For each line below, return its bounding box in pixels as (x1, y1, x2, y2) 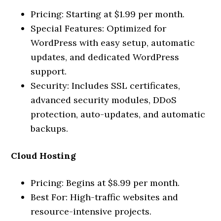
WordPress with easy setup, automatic (31, 37, 195, 48)
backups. (31, 123, 69, 134)
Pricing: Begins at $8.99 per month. (31, 177, 180, 188)
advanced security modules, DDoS (31, 94, 177, 106)
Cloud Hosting (11, 150, 76, 161)
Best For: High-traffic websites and (31, 191, 179, 203)
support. (31, 66, 67, 77)
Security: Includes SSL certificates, (31, 80, 181, 91)
